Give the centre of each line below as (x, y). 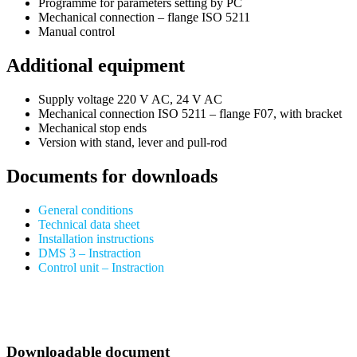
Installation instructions (96, 238)
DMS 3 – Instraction (90, 253)
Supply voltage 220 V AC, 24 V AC (130, 99)
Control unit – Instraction (101, 267)
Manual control (76, 31)
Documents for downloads (112, 176)
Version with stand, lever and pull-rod (133, 142)
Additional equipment (96, 65)
